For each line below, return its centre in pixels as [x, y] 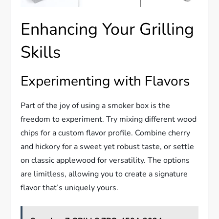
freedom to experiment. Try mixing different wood [109, 120]
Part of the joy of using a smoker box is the [96, 106]
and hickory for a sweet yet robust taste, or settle [108, 147]
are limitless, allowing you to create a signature [104, 174]
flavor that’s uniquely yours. [70, 188]
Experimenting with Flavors [105, 81]
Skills [41, 53]
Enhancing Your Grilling [108, 30]
